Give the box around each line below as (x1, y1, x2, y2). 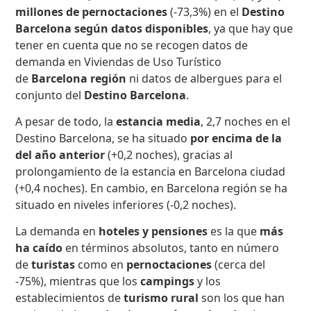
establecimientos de (15, 290, 124, 306)
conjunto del (15, 87, 85, 103)
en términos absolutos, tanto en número (62, 240, 280, 256)
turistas (31, 257, 76, 273)
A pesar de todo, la (15, 114, 117, 130)
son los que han (201, 290, 285, 306)
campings (140, 274, 198, 289)
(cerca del (215, 257, 266, 273)
